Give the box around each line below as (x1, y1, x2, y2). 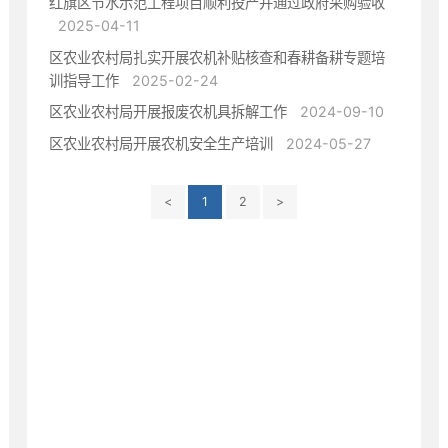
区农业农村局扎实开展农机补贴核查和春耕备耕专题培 (49, 48, 386, 66)
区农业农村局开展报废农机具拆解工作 (49, 103, 288, 121)
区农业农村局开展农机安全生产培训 (49, 135, 274, 153)
